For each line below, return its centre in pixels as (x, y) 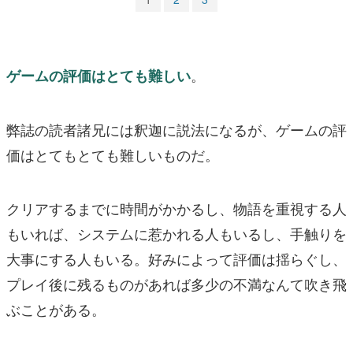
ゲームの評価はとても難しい (98, 75)
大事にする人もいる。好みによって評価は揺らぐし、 (176, 258)
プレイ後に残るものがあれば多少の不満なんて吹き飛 (176, 283)
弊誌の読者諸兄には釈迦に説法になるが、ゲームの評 (176, 129)
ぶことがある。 (56, 308)
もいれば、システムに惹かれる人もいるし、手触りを (176, 233)
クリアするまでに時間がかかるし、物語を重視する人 (176, 208)
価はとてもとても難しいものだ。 (113, 154)
